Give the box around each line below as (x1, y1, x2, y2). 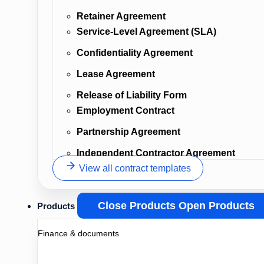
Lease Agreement (77, 69, 155, 79)
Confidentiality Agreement (77, 48, 193, 58)
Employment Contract (77, 105, 174, 115)
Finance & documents (38, 229, 119, 238)
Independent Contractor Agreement (77, 148, 235, 158)
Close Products (98, 200, 176, 212)
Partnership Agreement (77, 127, 180, 137)
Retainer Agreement (77, 11, 166, 21)
